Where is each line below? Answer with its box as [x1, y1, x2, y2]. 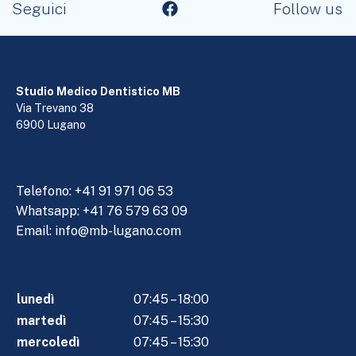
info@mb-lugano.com [55, 222, 181, 238]
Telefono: [16, 183, 75, 199]
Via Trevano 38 [16, 101, 94, 114]
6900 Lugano [16, 118, 86, 131]
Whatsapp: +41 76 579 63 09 [16, 203, 188, 219]
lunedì [17, 291, 54, 307]
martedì [17, 312, 66, 328]
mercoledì [17, 334, 79, 350]
